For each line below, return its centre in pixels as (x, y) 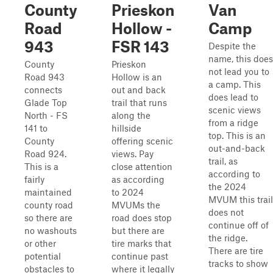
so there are (48, 218)
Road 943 (44, 77)
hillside (126, 128)
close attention (142, 166)
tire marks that (141, 243)
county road (49, 205)
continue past (140, 256)
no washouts (51, 230)
